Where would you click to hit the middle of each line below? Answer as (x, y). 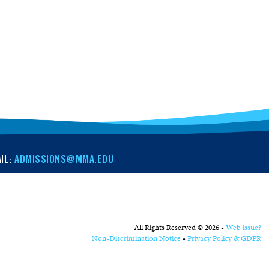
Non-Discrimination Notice (136, 238)
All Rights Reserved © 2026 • (180, 227)
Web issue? (243, 227)
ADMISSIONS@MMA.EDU (64, 160)
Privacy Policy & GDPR (224, 238)
